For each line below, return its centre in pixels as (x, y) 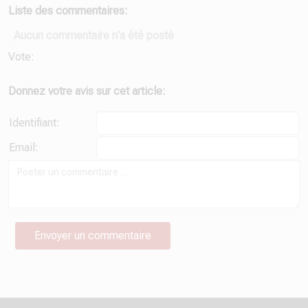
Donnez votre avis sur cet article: (87, 91)
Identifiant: (34, 122)
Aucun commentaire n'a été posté (94, 35)
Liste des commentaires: (68, 10)
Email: (24, 147)
